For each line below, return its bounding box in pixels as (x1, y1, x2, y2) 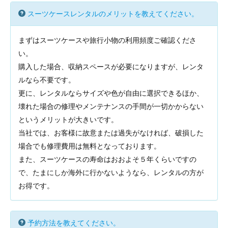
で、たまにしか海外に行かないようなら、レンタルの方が (18, 168, 204, 177)
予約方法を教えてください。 (27, 219, 120, 227)
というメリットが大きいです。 (18, 116, 118, 124)
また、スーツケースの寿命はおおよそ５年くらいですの (18, 155, 196, 163)
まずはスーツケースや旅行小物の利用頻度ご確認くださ (18, 36, 196, 44)
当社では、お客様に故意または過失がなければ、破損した (18, 129, 204, 137)
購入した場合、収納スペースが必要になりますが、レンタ (18, 63, 204, 71)
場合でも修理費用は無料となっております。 (18, 142, 161, 150)
